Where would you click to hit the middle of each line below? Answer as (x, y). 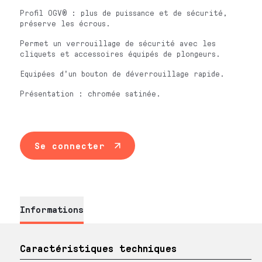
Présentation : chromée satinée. (91, 93)
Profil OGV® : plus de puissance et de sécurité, (124, 13)
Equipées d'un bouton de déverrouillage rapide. (123, 73)
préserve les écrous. (65, 23)
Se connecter (70, 145)
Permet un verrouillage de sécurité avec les (118, 43)
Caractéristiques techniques (99, 248)
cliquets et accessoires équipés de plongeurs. (120, 54)
